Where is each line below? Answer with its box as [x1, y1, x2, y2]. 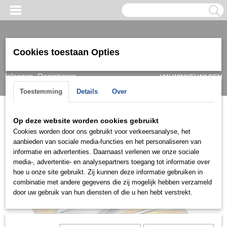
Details [77, 88, 98, 95]
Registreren [37, 72, 76, 81]
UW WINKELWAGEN [160, 73, 222, 81]
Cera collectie [138, 112, 181, 121]
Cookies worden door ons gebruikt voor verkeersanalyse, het [13, 128, 191, 135]
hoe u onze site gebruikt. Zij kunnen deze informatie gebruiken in [13, 168, 203, 176]
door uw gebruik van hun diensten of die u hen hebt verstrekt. [13, 188, 193, 196]
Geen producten [166, 84, 214, 92]
